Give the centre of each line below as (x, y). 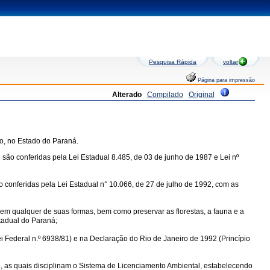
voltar (231, 62)
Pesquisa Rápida (173, 62)
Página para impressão (225, 80)
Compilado (165, 95)
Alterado (127, 95)
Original (201, 95)
